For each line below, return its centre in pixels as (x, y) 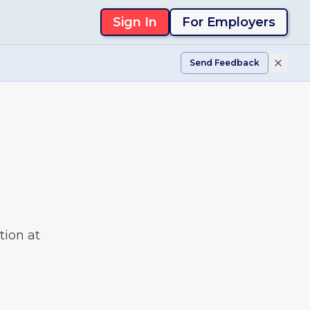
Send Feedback (225, 63)
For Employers (228, 22)
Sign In (135, 22)
